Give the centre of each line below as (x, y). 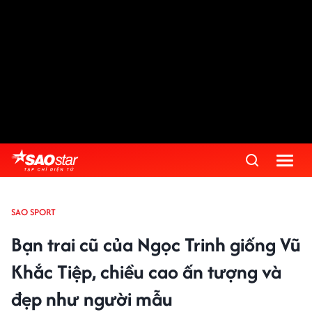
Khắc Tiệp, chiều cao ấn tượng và (146, 272)
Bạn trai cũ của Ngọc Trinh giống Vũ (156, 244)
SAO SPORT (33, 212)
